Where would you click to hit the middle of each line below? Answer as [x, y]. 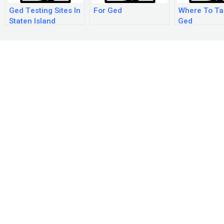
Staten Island [32, 21]
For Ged [108, 11]
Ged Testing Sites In [45, 11]
